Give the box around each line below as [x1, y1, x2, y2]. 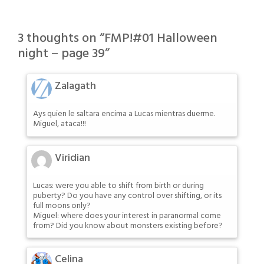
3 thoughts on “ [18, 28, 104, 49]
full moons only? [33, 199, 91, 213]
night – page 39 [18, 44, 105, 65]
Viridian [55, 149, 90, 167]
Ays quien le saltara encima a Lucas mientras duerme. [33, 107, 215, 121]
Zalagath [55, 78, 96, 95]
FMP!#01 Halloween [104, 28, 217, 49]
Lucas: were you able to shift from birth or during [33, 179, 204, 193]
